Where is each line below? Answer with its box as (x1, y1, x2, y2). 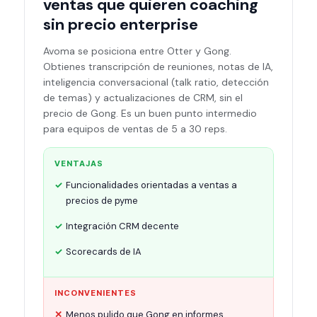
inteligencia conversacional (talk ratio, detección (43, 76, 269, 88)
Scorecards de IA (66, 246, 142, 258)
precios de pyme (66, 195, 138, 207)
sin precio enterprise (43, 14, 198, 35)
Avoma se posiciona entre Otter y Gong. (43, 45, 231, 57)
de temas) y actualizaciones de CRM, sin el (43, 91, 243, 104)
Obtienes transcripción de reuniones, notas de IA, (43, 60, 273, 73)
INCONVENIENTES (54, 288, 137, 298)
